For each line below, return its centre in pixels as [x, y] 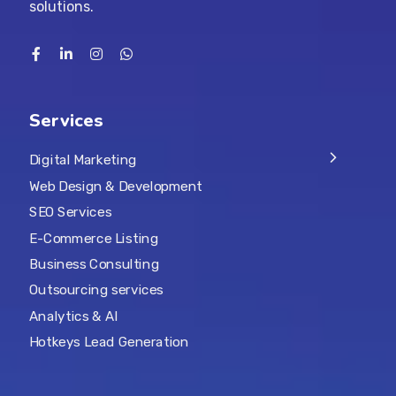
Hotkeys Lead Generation [109, 343]
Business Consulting [94, 264]
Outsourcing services [96, 290]
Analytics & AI [73, 316]
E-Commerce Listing [93, 238]
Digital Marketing [83, 160]
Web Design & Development [115, 186]
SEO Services [70, 213]
